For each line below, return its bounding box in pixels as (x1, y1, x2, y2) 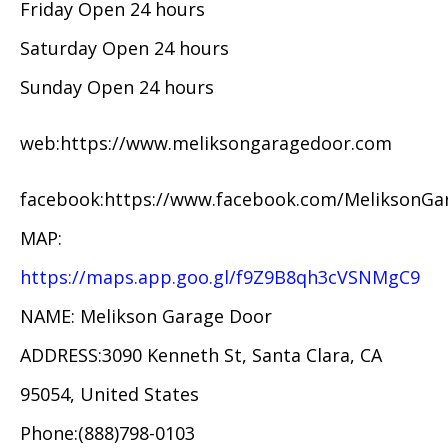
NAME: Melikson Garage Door (20, 303, 272, 328)
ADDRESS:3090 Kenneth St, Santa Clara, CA (20, 342, 382, 367)
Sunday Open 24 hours (20, 74, 214, 99)
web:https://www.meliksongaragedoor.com (20, 130, 392, 155)
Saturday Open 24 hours (20, 35, 229, 60)
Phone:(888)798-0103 (20, 420, 195, 445)
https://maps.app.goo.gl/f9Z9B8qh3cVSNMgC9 (20, 264, 420, 289)
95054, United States (20, 381, 199, 406)
